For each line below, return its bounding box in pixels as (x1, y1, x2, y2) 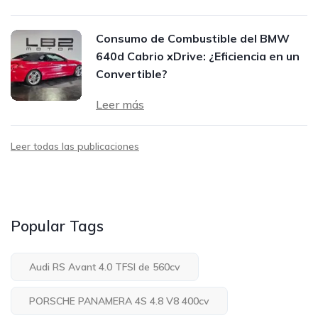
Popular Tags (11, 216, 104, 236)
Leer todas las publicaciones (11, 140, 139, 153)
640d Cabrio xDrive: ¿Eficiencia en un (96, 49, 300, 64)
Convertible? (96, 67, 168, 82)
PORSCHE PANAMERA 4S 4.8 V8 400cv (29, 295, 209, 308)
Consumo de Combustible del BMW (96, 31, 290, 46)
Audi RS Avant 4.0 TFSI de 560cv (29, 261, 180, 274)
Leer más (96, 97, 144, 112)
